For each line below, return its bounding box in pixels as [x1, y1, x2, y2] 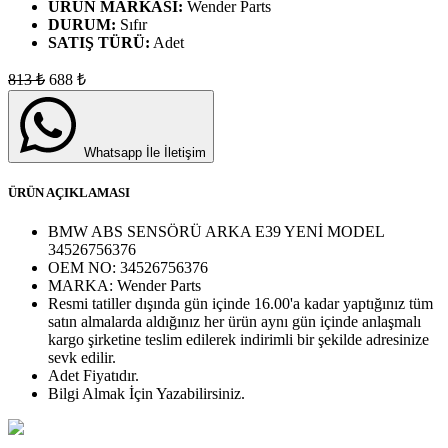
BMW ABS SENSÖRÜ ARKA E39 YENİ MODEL [48, 222, 384, 240]
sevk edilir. [48, 348, 116, 366]
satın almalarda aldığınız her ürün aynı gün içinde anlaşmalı [48, 312, 421, 330]
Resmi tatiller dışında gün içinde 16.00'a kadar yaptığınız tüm [48, 294, 433, 312]
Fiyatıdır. [79, 366, 139, 384]
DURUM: [48, 15, 116, 33]
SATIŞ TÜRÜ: [48, 33, 150, 51]
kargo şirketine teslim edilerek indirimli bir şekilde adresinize [48, 330, 429, 348]
